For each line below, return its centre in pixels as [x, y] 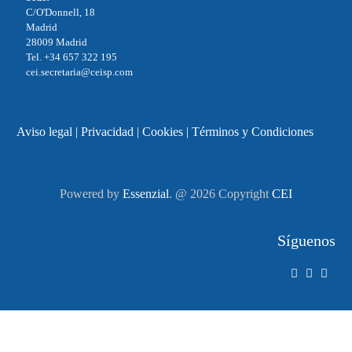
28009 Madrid [56, 42]
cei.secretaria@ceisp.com [79, 71]
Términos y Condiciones [252, 131]
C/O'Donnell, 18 [60, 12]
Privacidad [107, 131]
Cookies [162, 131]
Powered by [91, 193]
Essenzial [145, 193]
